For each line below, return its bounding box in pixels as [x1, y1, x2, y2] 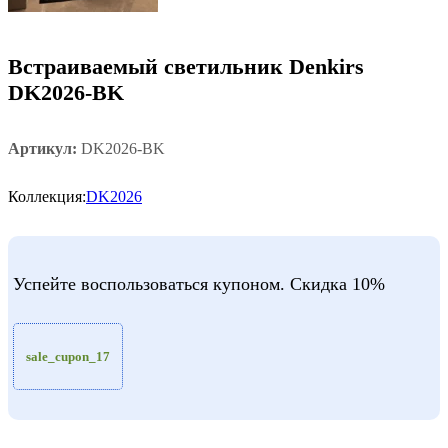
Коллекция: [8, 187, 86, 205]
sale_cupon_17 [26, 348, 110, 364]
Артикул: [8, 139, 81, 157]
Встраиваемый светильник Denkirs [8, 54, 364, 80]
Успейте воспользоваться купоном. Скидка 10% [13, 273, 385, 294]
